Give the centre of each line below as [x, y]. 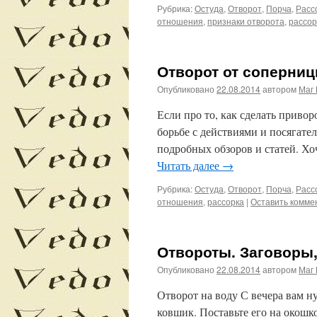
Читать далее [190, 165]
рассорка [226, 201]
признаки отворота [246, 21]
